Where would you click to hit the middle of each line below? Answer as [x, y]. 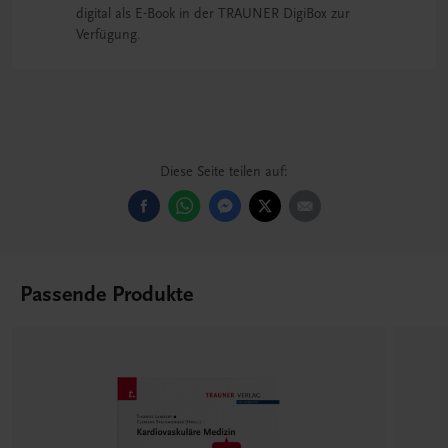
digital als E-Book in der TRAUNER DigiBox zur [213, 13]
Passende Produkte [106, 293]
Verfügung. [108, 34]
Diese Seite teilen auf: [224, 171]
